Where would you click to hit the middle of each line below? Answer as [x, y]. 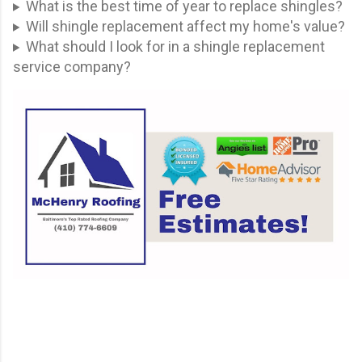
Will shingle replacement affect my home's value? [185, 26]
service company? [72, 66]
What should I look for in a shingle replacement [175, 46]
